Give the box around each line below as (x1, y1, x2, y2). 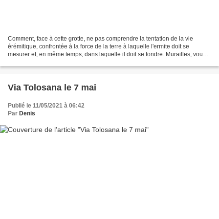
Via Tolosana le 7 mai (8, 82, 96, 92)
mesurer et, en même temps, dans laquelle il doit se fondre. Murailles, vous (8, 50, 206, 58)
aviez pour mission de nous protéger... (8, 58, 109, 66)
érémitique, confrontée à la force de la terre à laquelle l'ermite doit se (8, 43, 189, 50)
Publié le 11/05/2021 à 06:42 (8, 102, 85, 109)
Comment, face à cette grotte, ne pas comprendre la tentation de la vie (8, 35, 193, 42)
